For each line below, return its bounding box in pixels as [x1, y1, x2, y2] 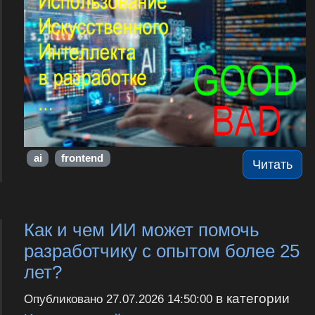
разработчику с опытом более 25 [23, 240, 300, 261]
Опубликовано [23, 292, 106, 307]
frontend [61, 152, 104, 164]
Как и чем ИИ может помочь [23, 219, 259, 240]
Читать [252, 157, 293, 172]
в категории [212, 290, 290, 307]
